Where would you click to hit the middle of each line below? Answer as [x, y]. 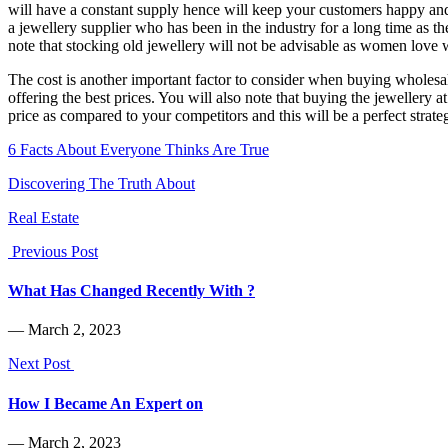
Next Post [41, 364]
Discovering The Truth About [101, 183]
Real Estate [43, 217]
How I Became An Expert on [105, 403]
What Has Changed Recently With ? [131, 291]
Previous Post [53, 251]
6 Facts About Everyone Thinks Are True [138, 149]
